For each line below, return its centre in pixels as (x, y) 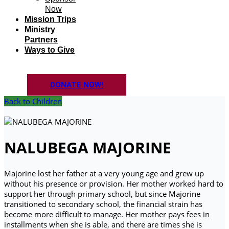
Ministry (40, 29)
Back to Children (33, 101)
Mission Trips (50, 19)
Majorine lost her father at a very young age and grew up (104, 174)
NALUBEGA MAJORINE (88, 148)
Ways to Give (50, 50)
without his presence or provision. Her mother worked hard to (114, 184)
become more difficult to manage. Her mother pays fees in (107, 214)
